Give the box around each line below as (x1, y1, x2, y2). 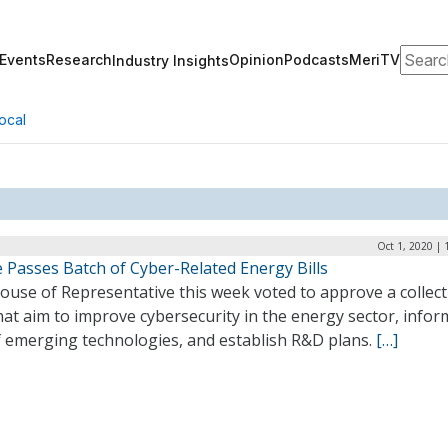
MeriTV (349, 51, 400, 68)
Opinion (229, 51, 284, 68)
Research (46, 51, 112, 68)
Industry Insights (112, 51, 229, 69)
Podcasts (284, 51, 349, 68)
